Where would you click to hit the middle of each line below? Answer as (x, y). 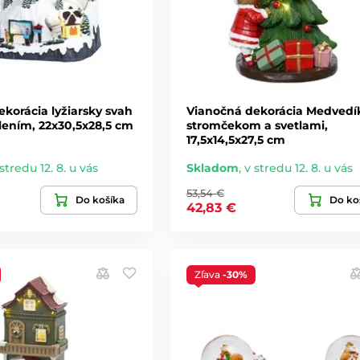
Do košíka (100, 199)
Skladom (212, 168)
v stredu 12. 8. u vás (298, 168)
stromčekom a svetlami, (257, 125)
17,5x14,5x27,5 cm (235, 139)
